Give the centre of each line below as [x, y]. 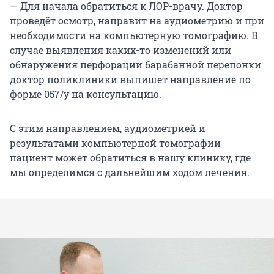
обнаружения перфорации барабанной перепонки [135, 65]
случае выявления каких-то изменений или [120, 50]
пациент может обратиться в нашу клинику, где [130, 158]
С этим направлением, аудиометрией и [108, 128]
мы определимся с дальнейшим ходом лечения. [130, 172]
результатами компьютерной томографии [115, 143]
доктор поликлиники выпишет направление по [130, 80]
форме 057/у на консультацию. [86, 94]
